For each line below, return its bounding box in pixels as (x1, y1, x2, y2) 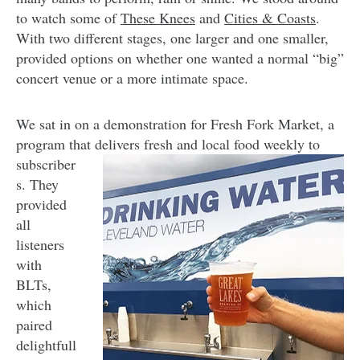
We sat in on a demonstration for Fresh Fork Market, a (16, 114, 334, 134)
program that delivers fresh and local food (16, 134, 264, 154)
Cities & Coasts (224, 8, 316, 28)
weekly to (264, 134, 320, 154)
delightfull (16, 335, 76, 355)
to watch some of (16, 8, 121, 28)
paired (16, 315, 52, 335)
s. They (16, 174, 59, 194)
